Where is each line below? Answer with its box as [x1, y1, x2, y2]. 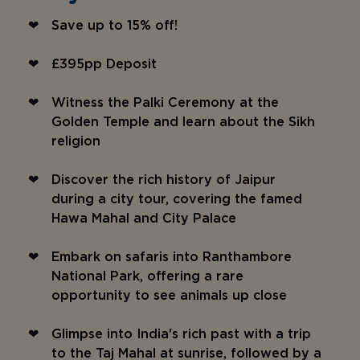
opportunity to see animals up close [51, 289, 287, 303]
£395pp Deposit [51, 58, 157, 72]
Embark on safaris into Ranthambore [51, 251, 292, 264]
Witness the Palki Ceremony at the [51, 96, 279, 110]
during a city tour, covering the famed [51, 193, 302, 207]
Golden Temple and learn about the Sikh [51, 116, 315, 129]
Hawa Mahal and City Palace [51, 212, 236, 226]
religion [51, 135, 100, 149]
